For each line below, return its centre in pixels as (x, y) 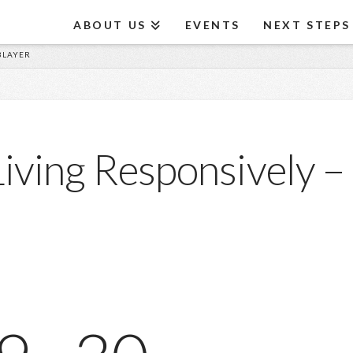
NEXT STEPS (307, 25)
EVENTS (212, 25)
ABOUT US (110, 25)
